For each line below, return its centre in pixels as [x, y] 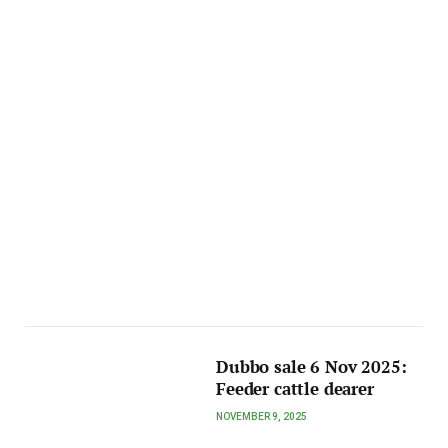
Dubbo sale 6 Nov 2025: [311, 367]
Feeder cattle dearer [295, 389]
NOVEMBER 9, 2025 [262, 417]
